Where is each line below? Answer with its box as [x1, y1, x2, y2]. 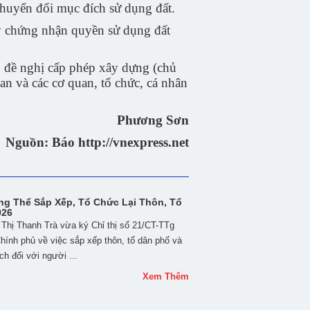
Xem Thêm [143, 271, 189, 282]
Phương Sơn [117, 113, 189, 127]
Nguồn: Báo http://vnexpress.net [6, 135, 189, 149]
